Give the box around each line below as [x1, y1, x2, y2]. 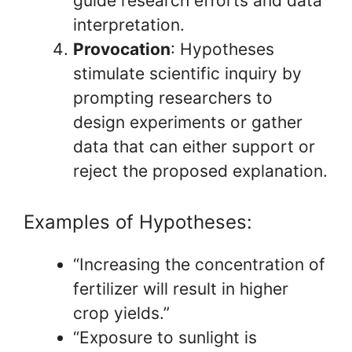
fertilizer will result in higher [73, 278, 288, 299]
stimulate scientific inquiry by [73, 64, 302, 83]
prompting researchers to [73, 88, 273, 108]
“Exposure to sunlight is [73, 327, 257, 347]
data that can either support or [73, 137, 315, 156]
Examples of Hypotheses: [24, 210, 252, 233]
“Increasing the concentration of [73, 254, 325, 274]
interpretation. [73, 15, 185, 35]
